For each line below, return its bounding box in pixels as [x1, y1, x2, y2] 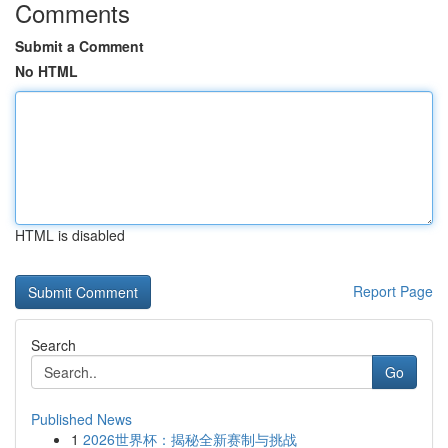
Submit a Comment [15, 36, 144, 56]
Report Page [353, 281, 433, 301]
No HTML [15, 61, 78, 81]
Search [31, 335, 76, 355]
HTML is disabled [15, 225, 125, 245]
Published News [31, 409, 132, 429]
